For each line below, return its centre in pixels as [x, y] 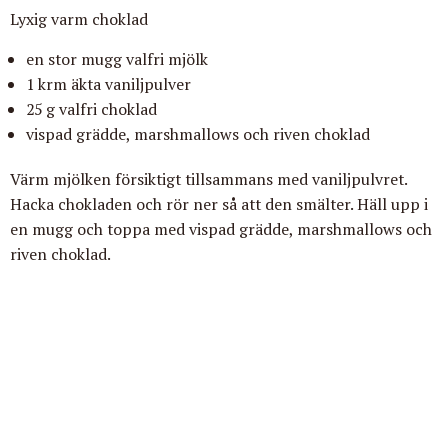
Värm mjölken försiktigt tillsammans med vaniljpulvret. [208, 179]
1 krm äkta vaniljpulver [108, 84]
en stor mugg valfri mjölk [117, 59]
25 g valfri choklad [91, 109]
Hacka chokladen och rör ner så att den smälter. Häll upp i [219, 204]
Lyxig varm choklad [79, 19]
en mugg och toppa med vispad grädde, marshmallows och [221, 229]
